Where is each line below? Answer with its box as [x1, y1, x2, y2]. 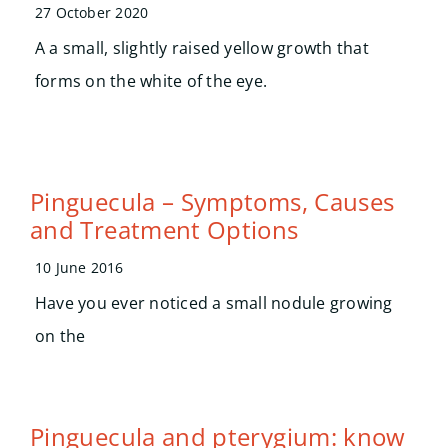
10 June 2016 [34, 258, 124, 277]
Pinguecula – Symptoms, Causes [29, 185, 395, 218]
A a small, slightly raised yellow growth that [34, 37, 369, 59]
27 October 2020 [34, 3, 149, 22]
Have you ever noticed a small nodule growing [34, 292, 393, 314]
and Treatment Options [29, 213, 299, 246]
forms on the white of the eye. [34, 70, 268, 92]
